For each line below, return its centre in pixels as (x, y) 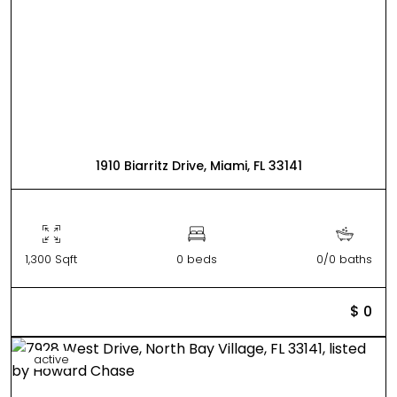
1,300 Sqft (51, 259)
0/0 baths (344, 259)
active (51, 359)
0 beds (197, 259)
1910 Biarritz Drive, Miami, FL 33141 (198, 165)
